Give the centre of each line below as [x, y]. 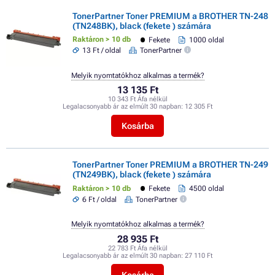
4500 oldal [206, 189]
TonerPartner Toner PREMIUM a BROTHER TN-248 [170, 16]
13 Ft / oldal [102, 51]
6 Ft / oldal [100, 199]
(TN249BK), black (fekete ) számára [142, 175]
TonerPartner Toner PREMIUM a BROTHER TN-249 [170, 165]
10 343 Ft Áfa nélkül [137, 99]
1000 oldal [206, 40]
